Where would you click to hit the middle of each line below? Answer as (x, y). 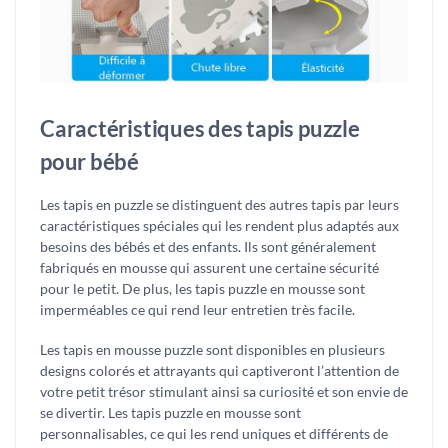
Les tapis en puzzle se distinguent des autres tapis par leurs (219, 204)
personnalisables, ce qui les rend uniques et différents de (214, 434)
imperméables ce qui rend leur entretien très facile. (197, 309)
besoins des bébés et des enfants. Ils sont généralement (208, 246)
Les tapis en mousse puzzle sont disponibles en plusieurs (212, 350)
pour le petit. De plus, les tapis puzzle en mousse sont (202, 288)
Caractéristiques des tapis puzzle (200, 128)
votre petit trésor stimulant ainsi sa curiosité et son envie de (224, 392)
